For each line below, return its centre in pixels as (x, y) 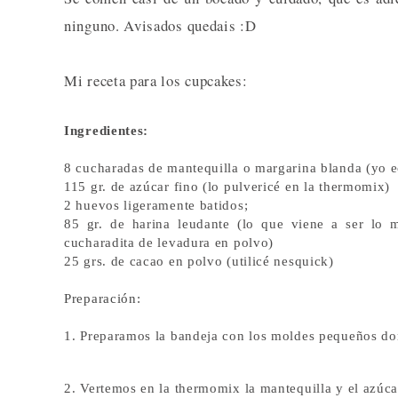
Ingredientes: (107, 130)
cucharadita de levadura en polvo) (169, 242)
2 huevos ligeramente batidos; (156, 205)
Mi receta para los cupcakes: (156, 80)
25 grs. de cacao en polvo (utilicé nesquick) (199, 261)
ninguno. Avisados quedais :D (160, 25)
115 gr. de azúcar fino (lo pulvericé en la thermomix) (227, 186)
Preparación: (103, 298)
